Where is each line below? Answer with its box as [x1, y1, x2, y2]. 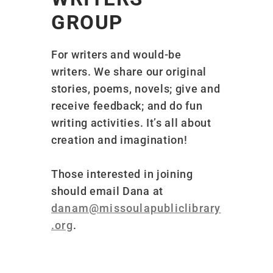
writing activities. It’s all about [51, 116, 211, 129]
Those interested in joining [51, 167, 193, 180]
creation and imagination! [51, 133, 188, 146]
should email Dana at [51, 184, 163, 197]
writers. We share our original [51, 65, 207, 78]
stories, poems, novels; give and [51, 82, 221, 95]
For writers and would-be [51, 48, 182, 61]
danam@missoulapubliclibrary [51, 201, 221, 214]
